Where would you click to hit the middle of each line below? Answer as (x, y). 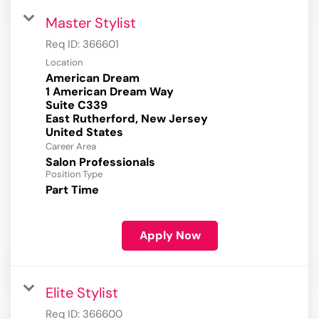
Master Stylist (91, 23)
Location (64, 63)
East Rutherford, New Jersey (127, 119)
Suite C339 (77, 105)
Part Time (72, 190)
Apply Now (170, 236)
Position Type (74, 174)
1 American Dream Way (110, 92)
